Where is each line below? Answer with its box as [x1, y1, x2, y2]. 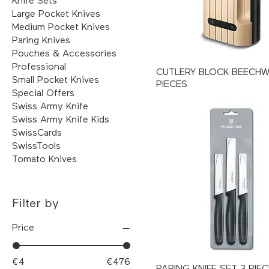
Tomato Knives [12, 154, 77, 165]
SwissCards [12, 128, 62, 138]
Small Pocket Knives [12, 75, 99, 85]
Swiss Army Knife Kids [12, 115, 109, 125]
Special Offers [12, 88, 74, 98]
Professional [12, 62, 66, 72]
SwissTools [12, 141, 61, 151]
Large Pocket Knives [12, 9, 100, 19]
